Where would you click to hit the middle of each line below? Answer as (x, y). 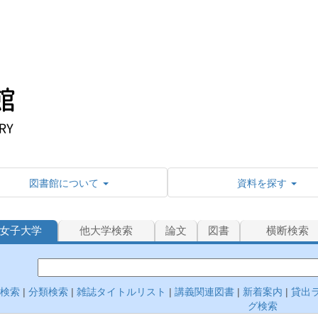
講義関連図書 (203, 291)
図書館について (64, 182)
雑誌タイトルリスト (120, 291)
